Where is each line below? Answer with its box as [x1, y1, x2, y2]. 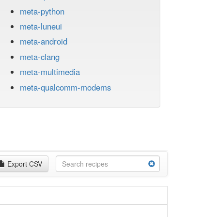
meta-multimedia [20, 66, 80, 78]
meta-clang [20, 50, 60, 62]
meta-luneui [20, 20, 62, 32]
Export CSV [5, 158, 42, 169]
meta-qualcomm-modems [20, 81, 111, 93]
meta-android [20, 35, 67, 47]
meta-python [20, 5, 64, 17]
